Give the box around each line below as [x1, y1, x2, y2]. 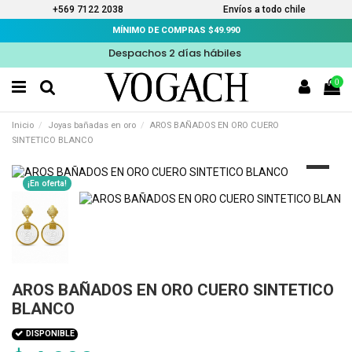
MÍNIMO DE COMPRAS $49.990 [112, 25, 240, 35]
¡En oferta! [27, 178, 67, 189]
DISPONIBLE [24, 328, 75, 339]
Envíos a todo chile [222, 4, 306, 15]
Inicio [12, 120, 34, 131]
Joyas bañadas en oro [47, 120, 136, 131]
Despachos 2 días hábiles [108, 46, 244, 60]
